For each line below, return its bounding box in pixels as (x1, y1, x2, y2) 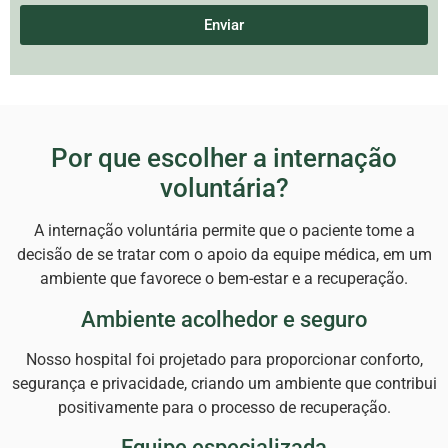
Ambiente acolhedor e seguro (81, 305, 367, 332)
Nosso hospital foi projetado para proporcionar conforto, (25, 349, 423, 369)
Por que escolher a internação (51, 143, 397, 174)
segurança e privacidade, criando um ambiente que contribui (11, 373, 437, 393)
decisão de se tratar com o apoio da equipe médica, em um (16, 245, 432, 265)
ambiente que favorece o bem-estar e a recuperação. (40, 269, 408, 289)
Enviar (204, 15, 244, 34)
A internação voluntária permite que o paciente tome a (33, 221, 415, 241)
